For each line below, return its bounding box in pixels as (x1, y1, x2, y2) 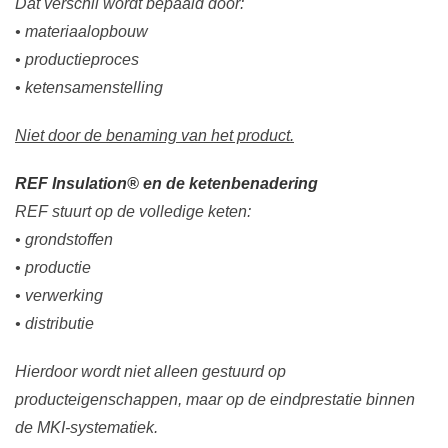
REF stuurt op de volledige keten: (15, 203, 251, 221)
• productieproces (15, 51, 139, 69)
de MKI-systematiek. (15, 419, 158, 437)
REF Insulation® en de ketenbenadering (15, 175, 318, 193)
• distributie (15, 315, 94, 333)
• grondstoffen (15, 231, 113, 249)
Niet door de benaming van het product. (15, 127, 294, 145)
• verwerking (15, 287, 103, 305)
